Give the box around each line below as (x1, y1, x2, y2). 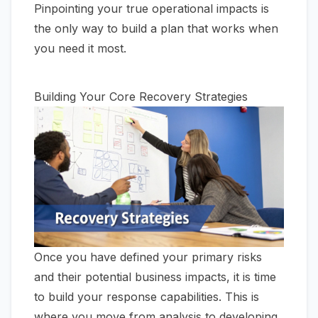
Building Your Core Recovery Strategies (34, 89, 248, 104)
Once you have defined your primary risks (34, 250, 262, 265)
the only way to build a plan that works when (34, 21, 278, 36)
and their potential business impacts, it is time (34, 270, 276, 285)
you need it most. (34, 41, 126, 56)
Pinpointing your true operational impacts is (34, 1, 269, 16)
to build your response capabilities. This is (34, 290, 259, 305)
